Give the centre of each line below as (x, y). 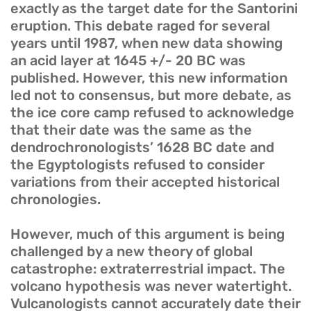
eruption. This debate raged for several (140, 26)
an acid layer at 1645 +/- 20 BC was (128, 61)
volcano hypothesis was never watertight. (151, 286)
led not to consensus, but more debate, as (151, 95)
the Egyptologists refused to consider (137, 165)
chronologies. (56, 200)
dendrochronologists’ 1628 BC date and (142, 148)
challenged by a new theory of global (132, 252)
